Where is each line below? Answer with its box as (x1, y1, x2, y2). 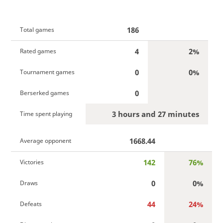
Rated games (19, 46, 56, 55)
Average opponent (19, 136, 71, 145)
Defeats (19, 199, 42, 208)
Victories (19, 157, 44, 166)
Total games (19, 25, 54, 34)
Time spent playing (19, 109, 72, 118)
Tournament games (19, 67, 75, 76)
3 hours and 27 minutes (111, 109, 199, 119)
